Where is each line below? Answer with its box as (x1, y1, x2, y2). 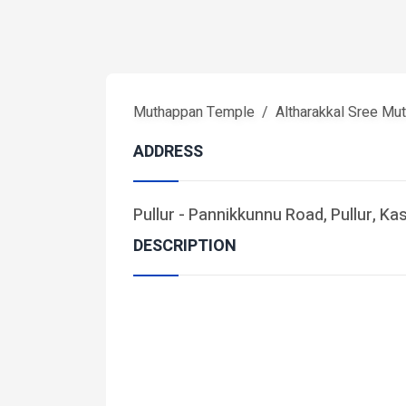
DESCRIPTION (133, 234, 237, 258)
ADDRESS (133, 140, 203, 164)
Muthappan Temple (133, 101, 255, 123)
